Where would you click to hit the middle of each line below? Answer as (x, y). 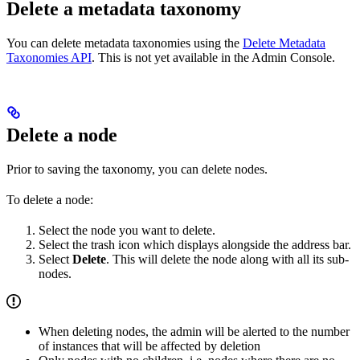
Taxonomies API (49, 58)
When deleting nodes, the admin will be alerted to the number (194, 332)
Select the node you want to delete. (127, 231)
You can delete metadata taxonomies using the (125, 43)
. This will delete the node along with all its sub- (227, 260)
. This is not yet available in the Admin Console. (213, 58)
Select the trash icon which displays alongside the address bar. (195, 245)
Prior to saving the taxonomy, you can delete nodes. (137, 170)
